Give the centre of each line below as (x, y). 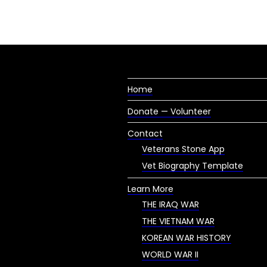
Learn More (150, 189)
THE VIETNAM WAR (178, 221)
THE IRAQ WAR (170, 204)
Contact (145, 133)
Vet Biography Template (193, 165)
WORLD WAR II (170, 254)
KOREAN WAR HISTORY (187, 237)
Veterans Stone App (183, 149)
